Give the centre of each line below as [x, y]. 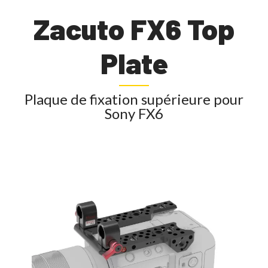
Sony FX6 [134, 113]
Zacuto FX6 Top [134, 29]
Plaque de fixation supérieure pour [134, 99]
